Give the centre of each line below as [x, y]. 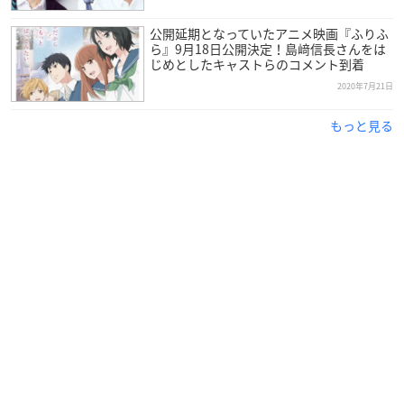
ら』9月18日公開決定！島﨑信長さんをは [267, 48]
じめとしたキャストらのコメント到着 [257, 64]
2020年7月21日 [365, 86]
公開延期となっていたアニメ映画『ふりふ [269, 33]
